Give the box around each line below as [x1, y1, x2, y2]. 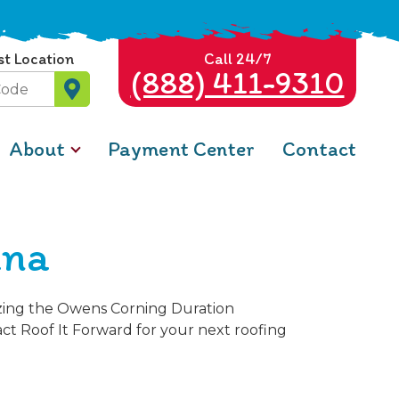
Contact [282, 135, 356, 161]
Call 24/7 [203, 49, 272, 69]
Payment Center [107, 135, 255, 161]
